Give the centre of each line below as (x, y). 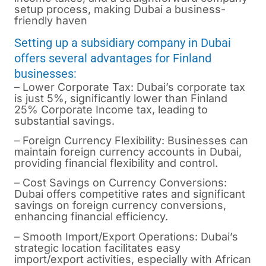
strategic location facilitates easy (97, 248)
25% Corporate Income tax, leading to (111, 109)
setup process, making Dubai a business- (120, 9)
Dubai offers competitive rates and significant (130, 194)
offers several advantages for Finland (113, 58)
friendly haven (51, 21)
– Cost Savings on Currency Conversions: (121, 183)
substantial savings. (64, 121)
